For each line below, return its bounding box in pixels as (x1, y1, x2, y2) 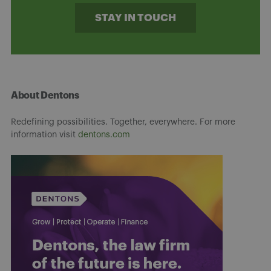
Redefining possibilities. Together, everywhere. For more (11, 117, 235, 126)
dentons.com (78, 130, 130, 139)
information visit (11, 130, 78, 139)
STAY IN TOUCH (95, 12, 176, 23)
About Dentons (11, 90, 79, 100)
